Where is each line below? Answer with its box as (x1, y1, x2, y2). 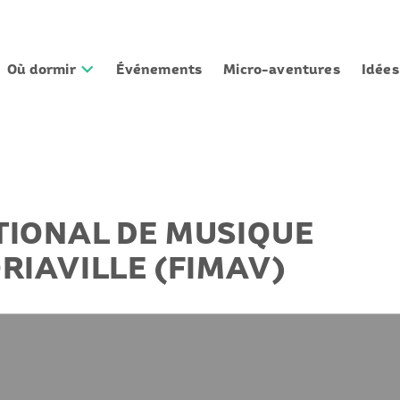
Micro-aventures (223, 62, 340, 77)
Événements (116, 62, 203, 77)
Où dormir (7, 62, 79, 77)
